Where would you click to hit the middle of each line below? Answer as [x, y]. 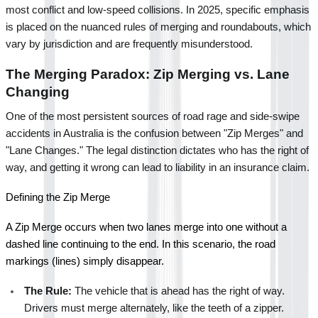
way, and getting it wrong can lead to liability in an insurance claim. [158, 167]
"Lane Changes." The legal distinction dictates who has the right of [157, 150]
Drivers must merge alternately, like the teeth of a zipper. [154, 308]
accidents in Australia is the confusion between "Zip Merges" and [154, 133]
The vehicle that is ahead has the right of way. [178, 291]
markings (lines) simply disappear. [85, 261]
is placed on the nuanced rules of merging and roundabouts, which [158, 27]
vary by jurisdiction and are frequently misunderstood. [129, 44]
